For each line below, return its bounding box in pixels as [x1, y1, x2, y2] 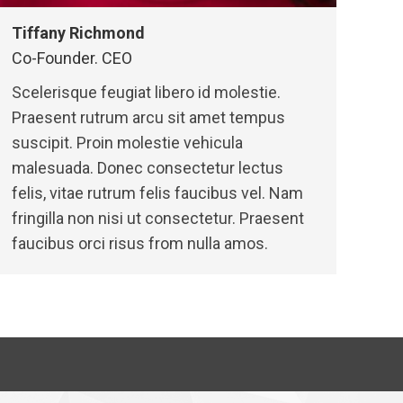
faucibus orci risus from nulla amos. [12, 234, 268, 253]
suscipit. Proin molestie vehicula [12, 133, 243, 152]
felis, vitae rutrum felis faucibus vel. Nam [12, 184, 303, 202]
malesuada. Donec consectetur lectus [12, 158, 283, 177]
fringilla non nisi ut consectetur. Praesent [12, 209, 304, 228]
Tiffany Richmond [12, 23, 145, 42]
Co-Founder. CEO [12, 49, 132, 67]
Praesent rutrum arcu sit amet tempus [12, 108, 285, 127]
